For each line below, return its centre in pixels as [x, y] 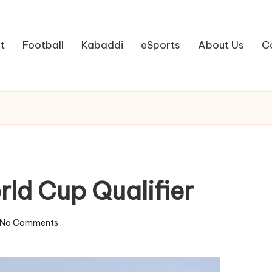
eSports [161, 45]
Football [43, 45]
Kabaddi [103, 45]
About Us [221, 45]
